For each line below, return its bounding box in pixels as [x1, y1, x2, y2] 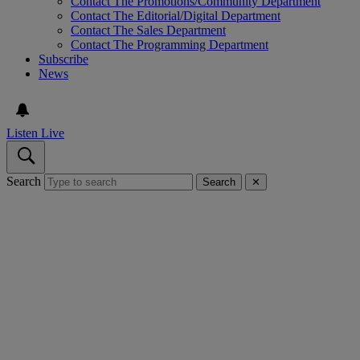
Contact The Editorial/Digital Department [71, 9, 280, 23]
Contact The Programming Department [71, 38, 268, 52]
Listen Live [6, 126, 64, 141]
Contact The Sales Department [71, 23, 226, 38]
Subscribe [39, 52, 88, 67]
